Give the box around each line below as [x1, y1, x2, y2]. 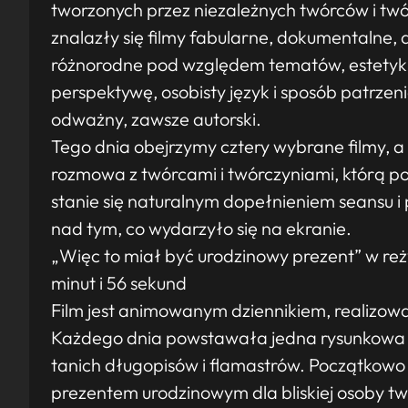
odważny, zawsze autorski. [51, 107, 261, 130]
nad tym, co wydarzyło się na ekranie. [51, 217, 352, 240]
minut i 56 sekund [51, 271, 187, 294]
